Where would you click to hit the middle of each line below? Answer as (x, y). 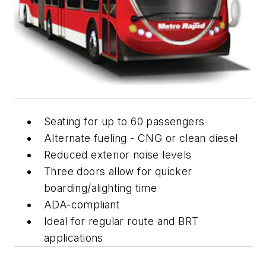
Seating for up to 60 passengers (124, 121)
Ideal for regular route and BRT (121, 221)
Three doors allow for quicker (118, 171)
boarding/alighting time (101, 188)
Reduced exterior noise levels (118, 154)
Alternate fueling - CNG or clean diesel (141, 138)
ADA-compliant (82, 204)
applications (74, 237)
